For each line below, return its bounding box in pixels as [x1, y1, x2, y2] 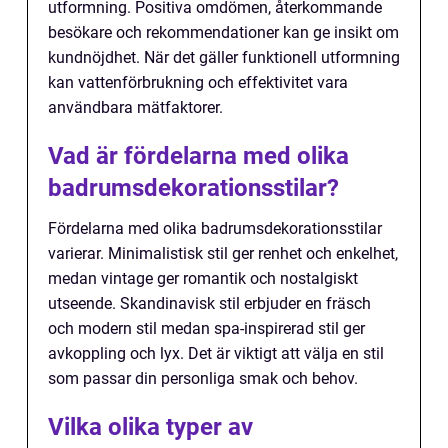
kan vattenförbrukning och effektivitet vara [48, 73, 348, 93]
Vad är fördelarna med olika [48, 142, 349, 171]
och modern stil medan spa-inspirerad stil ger [48, 319, 365, 339]
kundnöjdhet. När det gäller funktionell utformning [48, 48, 400, 68]
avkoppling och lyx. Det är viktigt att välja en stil [48, 344, 384, 364]
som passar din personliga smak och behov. [48, 369, 358, 389]
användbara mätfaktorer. [48, 98, 223, 118]
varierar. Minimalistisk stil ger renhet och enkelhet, [48, 244, 398, 264]
